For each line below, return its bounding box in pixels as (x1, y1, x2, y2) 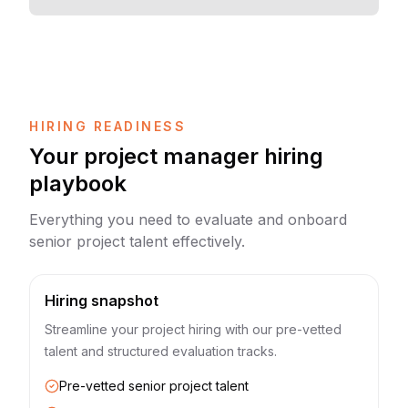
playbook (29, 170, 127, 197)
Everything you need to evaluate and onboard (29, 210, 347, 229)
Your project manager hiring (29, 143, 323, 169)
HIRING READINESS (29, 118, 187, 134)
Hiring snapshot (45, 291, 158, 310)
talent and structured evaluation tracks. (45, 343, 277, 359)
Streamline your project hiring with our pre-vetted (45, 321, 342, 337)
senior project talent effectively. (29, 232, 245, 250)
